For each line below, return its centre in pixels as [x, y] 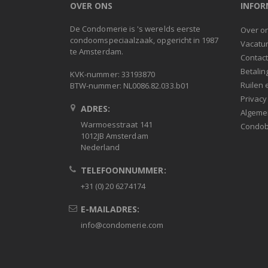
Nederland [100, 147]
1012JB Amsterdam [114, 136]
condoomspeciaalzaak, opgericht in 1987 [144, 40]
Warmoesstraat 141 [116, 125]
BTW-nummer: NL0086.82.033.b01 [130, 86]
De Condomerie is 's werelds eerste [135, 29]
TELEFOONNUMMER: [123, 170]
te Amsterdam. [97, 52]
